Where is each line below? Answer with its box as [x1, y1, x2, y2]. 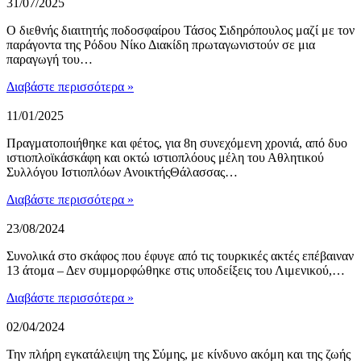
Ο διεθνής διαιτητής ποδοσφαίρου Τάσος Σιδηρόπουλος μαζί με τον [6, 23, 355, 37]
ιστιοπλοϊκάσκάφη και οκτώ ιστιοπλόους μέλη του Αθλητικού [6, 151, 324, 164]
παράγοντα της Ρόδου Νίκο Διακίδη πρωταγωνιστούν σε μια [6, 38, 315, 52]
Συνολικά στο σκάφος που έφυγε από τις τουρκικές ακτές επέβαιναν [6, 249, 354, 263]
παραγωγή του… [6, 52, 93, 66]
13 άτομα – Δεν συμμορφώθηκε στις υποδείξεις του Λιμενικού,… [6, 263, 345, 277]
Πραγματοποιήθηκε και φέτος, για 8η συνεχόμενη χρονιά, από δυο [6, 136, 347, 150]
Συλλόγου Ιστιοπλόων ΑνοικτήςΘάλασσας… [6, 165, 238, 179]
